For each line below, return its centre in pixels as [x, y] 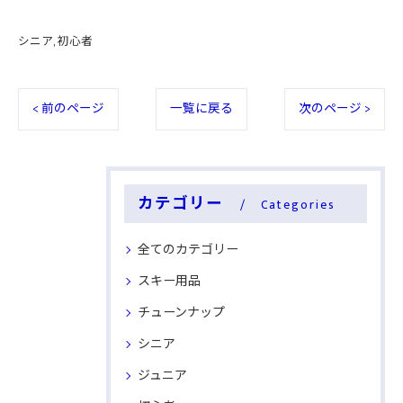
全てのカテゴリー [188, 249]
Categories [298, 205]
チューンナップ [181, 312]
